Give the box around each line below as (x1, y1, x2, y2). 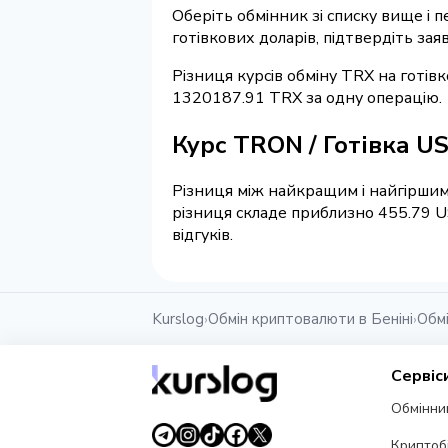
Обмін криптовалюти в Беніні (208, 309, 413, 330)
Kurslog (152, 309, 204, 330)
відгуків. (172, 224, 233, 247)
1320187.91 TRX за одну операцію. (172, 86, 442, 109)
